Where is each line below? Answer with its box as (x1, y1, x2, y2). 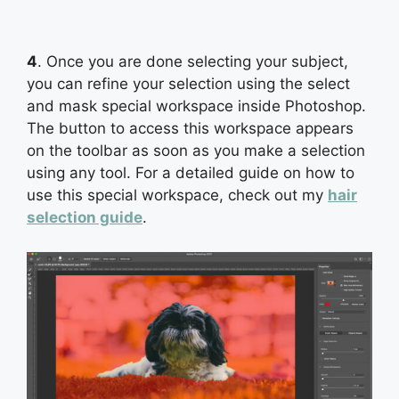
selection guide (27, 208, 142, 227)
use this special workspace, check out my (27, 186, 328, 205)
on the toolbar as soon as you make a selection (27, 142, 365, 160)
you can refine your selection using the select (27, 75, 350, 94)
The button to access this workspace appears (27, 119, 354, 138)
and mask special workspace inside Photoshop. (27, 97, 366, 116)
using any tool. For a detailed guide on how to (27, 164, 354, 183)
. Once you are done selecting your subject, (37, 53, 348, 71)
